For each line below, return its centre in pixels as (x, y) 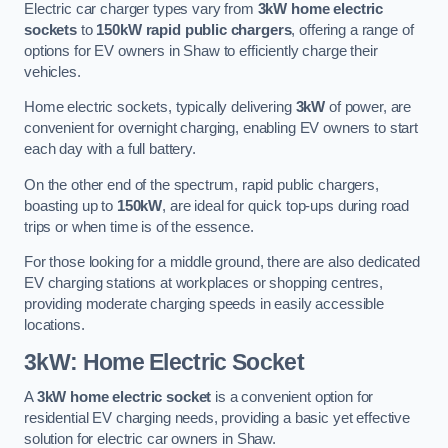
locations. (54, 325)
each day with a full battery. (110, 149)
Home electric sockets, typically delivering (160, 107)
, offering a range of (352, 29)
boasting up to (70, 205)
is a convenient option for (292, 397)
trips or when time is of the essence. (139, 226)
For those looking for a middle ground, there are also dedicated (222, 262)
